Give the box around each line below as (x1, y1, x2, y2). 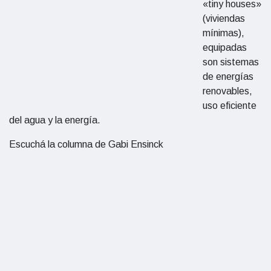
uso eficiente (203, 100, 256, 111)
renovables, (203, 86, 252, 96)
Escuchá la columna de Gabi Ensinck (9, 139, 163, 149)
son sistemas (203, 57, 259, 67)
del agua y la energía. (9, 115, 100, 125)
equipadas (203, 42, 247, 53)
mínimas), (203, 28, 244, 38)
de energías (203, 71, 253, 82)
